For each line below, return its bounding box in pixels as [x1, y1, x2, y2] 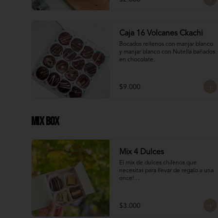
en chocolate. [119, 57, 155, 63]
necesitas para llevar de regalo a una [119, 168, 214, 174]
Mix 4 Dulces [119, 148, 164, 156]
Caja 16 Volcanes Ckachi [119, 30, 203, 37]
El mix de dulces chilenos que [119, 160, 197, 166]
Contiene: [119, 191, 145, 197]
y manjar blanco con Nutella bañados [119, 49, 215, 55]
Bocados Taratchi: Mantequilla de [119, 207, 206, 213]
